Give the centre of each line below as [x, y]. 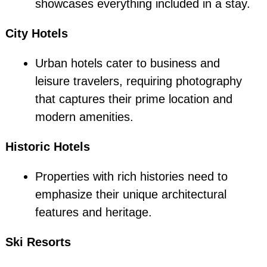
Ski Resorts [38, 242]
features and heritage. [93, 212]
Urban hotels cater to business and [127, 63]
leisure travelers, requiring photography [138, 81]
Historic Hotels [47, 147]
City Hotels [36, 34]
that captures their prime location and [133, 99]
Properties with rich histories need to [131, 177]
